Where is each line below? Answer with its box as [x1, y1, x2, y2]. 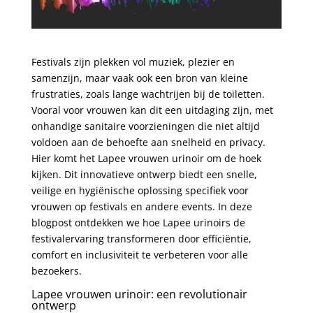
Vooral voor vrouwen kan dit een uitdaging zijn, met [31, 103, 273, 117]
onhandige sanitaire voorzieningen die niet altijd [31, 119, 260, 133]
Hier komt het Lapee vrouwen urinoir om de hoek [31, 151, 261, 165]
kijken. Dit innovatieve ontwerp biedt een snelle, [31, 167, 257, 181]
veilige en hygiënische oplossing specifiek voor [31, 183, 249, 197]
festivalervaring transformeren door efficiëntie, [31, 231, 252, 245]
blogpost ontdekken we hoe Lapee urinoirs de [31, 215, 245, 229]
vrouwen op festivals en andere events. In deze [31, 199, 252, 213]
